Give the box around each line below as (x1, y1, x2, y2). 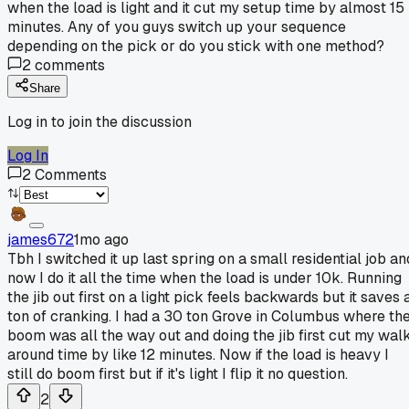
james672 (7, 229, 74, 249)
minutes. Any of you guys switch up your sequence (7, 16, 346, 37)
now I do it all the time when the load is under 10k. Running (7, 267, 402, 288)
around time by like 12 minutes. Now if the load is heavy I (7, 344, 389, 364)
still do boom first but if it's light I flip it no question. (7, 363, 348, 383)
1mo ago (74, 229, 129, 249)
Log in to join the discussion (7, 111, 192, 131)
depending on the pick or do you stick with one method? (7, 36, 384, 56)
